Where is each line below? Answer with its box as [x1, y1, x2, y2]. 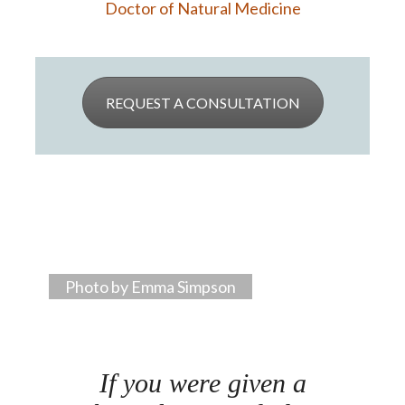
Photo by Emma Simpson [65, 276, 236, 297]
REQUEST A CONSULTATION [105, 94, 300, 112]
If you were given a [99, 368, 306, 399]
